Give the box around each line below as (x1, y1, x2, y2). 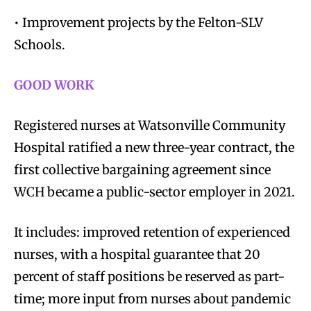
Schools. (14, 36, 65, 53)
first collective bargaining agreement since (14, 161, 271, 178)
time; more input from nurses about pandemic (14, 290, 291, 307)
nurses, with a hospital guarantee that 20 (14, 246, 260, 262)
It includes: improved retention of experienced (14, 224, 290, 240)
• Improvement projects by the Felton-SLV (14, 14, 263, 31)
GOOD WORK (14, 76, 94, 93)
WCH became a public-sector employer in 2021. (14, 183, 295, 200)
